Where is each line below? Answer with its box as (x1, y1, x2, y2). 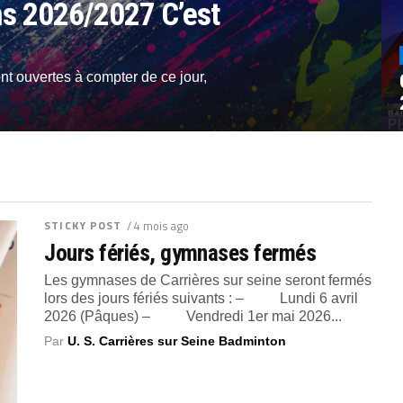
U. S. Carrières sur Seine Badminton (67, 334, 287, 348)
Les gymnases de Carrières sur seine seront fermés (44, 273, 372, 288)
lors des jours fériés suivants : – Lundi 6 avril (44, 291, 359, 306)
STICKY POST (44, 217, 122, 234)
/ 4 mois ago (126, 217, 189, 235)
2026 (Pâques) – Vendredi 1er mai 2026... (44, 309, 343, 324)
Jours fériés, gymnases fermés (44, 239, 317, 266)
